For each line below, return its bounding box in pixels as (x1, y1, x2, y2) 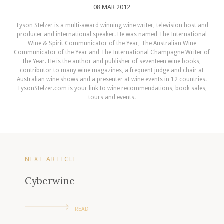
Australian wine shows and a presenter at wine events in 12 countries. (17, 75, 207, 83)
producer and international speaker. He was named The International (17, 30, 207, 38)
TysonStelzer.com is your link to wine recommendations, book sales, (17, 84, 207, 92)
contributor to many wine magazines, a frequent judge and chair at (20, 66, 204, 74)
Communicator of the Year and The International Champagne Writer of (14, 48, 210, 56)
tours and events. (88, 93, 136, 101)
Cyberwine (25, 174, 75, 187)
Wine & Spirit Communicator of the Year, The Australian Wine (27, 39, 196, 47)
